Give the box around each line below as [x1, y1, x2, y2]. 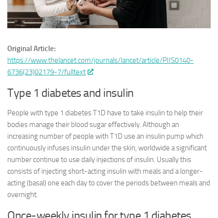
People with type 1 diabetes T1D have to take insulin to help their [7, 109, 203, 118]
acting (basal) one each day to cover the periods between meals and [7, 179, 210, 188]
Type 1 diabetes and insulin [7, 86, 136, 100]
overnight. [7, 190, 38, 200]
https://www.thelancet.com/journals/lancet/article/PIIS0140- [7, 56, 194, 65]
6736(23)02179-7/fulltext [7, 68, 86, 77]
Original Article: [7, 44, 56, 54]
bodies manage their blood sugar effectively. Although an [7, 120, 179, 129]
